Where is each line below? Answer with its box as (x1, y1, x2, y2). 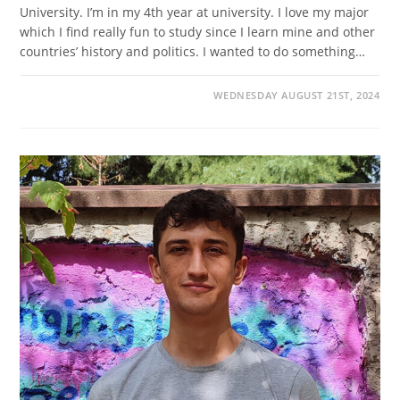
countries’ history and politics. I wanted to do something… (20, 43, 366, 61)
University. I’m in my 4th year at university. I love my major (20, 4, 370, 21)
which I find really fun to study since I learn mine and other (20, 23, 376, 41)
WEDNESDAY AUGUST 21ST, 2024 (213, 88, 380, 103)
